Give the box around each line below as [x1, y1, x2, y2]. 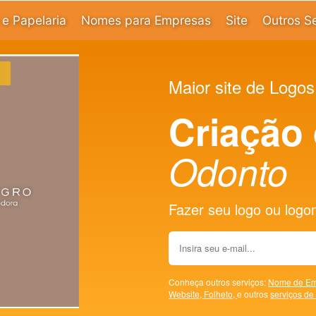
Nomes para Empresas [80, 13, 211, 28]
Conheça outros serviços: [169, 275, 268, 288]
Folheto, [204, 287, 237, 300]
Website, [169, 287, 204, 300]
